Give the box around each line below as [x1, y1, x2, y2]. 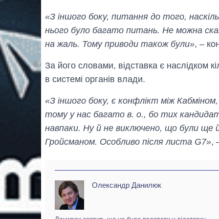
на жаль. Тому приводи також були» [45, 39, 195, 49]
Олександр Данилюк [92, 180, 161, 189]
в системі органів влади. [45, 74, 145, 84]
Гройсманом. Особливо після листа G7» [45, 136, 211, 147]
